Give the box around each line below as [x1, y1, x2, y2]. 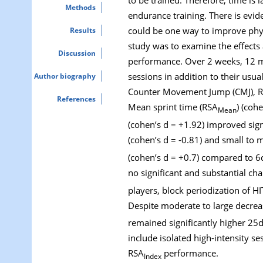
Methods [65, 2, 96, 12]
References [57, 94, 96, 104]
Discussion [58, 48, 96, 58]
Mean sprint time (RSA [128, 100, 218, 113]
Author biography [34, 71, 96, 81]
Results [70, 25, 96, 35]
